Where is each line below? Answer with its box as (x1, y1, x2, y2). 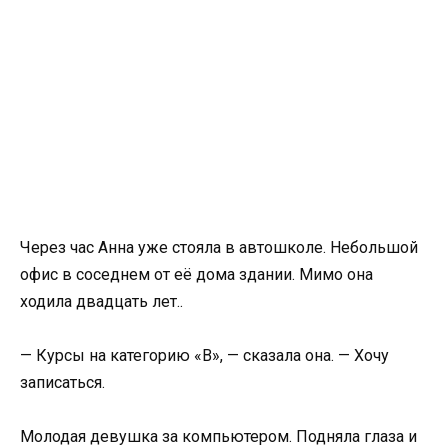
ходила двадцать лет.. (20, 291, 183, 311)
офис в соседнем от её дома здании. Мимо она (20, 264, 373, 284)
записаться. (20, 372, 105, 392)
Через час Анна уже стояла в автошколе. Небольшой (20, 237, 418, 257)
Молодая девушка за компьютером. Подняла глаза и (20, 426, 417, 446)
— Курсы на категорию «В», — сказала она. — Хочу (20, 345, 389, 365)
